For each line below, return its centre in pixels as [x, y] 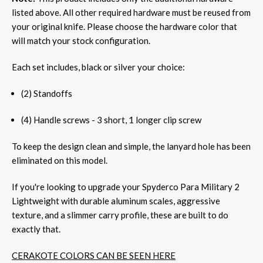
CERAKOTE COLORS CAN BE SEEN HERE [94, 255]
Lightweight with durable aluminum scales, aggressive [116, 200]
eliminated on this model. [60, 160]
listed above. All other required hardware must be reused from [131, 12]
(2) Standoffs [47, 93]
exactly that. [36, 229]
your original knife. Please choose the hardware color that [124, 26]
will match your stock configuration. [82, 40]
